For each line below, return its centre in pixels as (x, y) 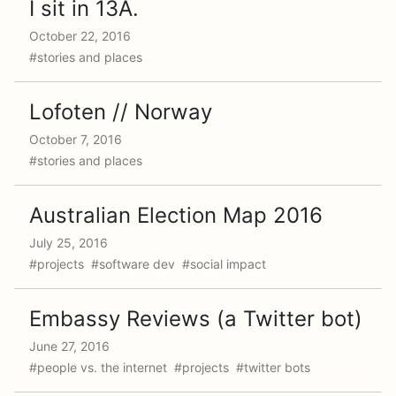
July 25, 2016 (69, 243)
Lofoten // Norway (121, 112)
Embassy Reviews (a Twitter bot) (196, 319)
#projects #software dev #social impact (149, 264)
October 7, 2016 (76, 139)
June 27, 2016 (69, 346)
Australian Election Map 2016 (176, 215)
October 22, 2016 (80, 36)
